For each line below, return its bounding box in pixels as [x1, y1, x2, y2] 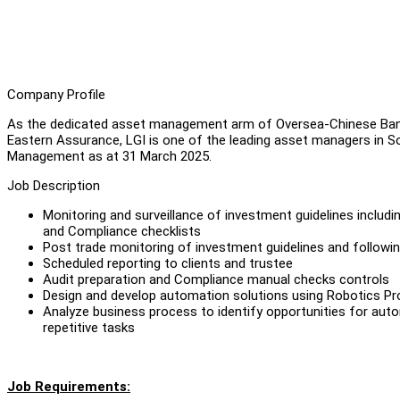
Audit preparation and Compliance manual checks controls [43, 271, 389, 287]
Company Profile [7, 86, 105, 103]
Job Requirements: [7, 378, 130, 395]
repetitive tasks [43, 319, 135, 336]
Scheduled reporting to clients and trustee [43, 254, 293, 271]
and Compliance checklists [43, 222, 201, 239]
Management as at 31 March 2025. [7, 147, 212, 164]
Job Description [7, 177, 100, 194]
